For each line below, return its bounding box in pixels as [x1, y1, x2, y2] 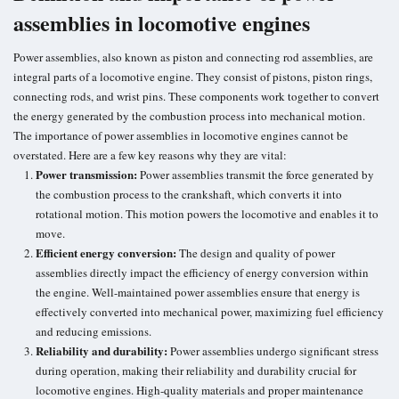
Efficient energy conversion [36, 244, 173, 262]
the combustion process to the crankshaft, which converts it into [36, 186, 342, 203]
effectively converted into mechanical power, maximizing [36, 304, 315, 321]
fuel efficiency [315, 304, 384, 321]
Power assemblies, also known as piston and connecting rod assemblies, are [13, 49, 373, 66]
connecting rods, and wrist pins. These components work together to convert [13, 88, 379, 105]
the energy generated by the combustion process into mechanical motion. [13, 108, 365, 125]
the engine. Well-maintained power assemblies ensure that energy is [36, 284, 360, 301]
